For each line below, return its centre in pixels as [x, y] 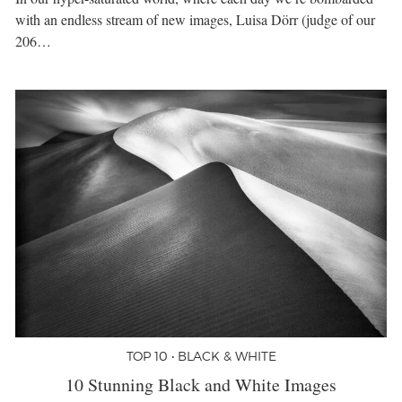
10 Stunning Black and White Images [201, 384]
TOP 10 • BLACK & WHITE [201, 355]
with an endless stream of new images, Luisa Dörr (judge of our [195, 20]
